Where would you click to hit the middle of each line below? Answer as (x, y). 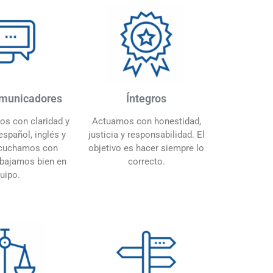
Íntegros (146, 98)
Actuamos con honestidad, (146, 121)
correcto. (146, 161)
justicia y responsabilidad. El (146, 134)
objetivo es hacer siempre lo (146, 148)
